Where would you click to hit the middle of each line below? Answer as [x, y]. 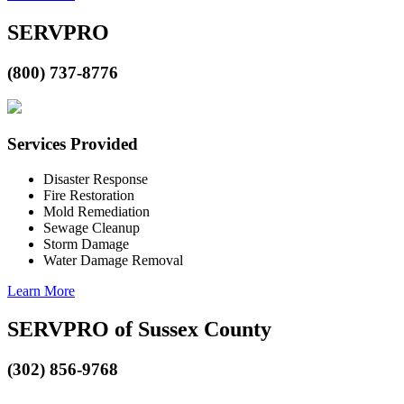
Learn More [41, 290]
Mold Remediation [96, 211]
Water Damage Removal [113, 260]
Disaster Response [96, 179]
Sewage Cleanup [92, 227]
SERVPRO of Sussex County [139, 329]
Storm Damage [86, 243]
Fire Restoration [89, 195]
